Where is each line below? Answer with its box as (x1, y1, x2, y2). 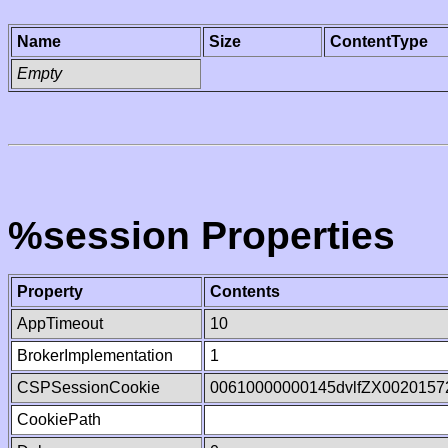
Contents (210, 283, 280, 300)
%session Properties (8, 214, 395, 257)
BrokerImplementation (17, 347, 173, 364)
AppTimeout (17, 315, 103, 332)
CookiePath (17, 411, 101, 428)
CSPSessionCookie (17, 379, 160, 396)
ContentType (330, 33, 428, 50)
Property (17, 283, 83, 300)
